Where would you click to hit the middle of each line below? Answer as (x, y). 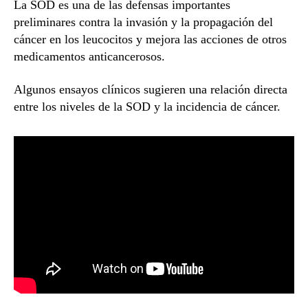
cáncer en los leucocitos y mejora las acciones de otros (150, 40)
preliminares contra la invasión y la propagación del (143, 22)
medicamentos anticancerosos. (89, 57)
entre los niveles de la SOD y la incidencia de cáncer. (147, 106)
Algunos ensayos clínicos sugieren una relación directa (151, 89)
